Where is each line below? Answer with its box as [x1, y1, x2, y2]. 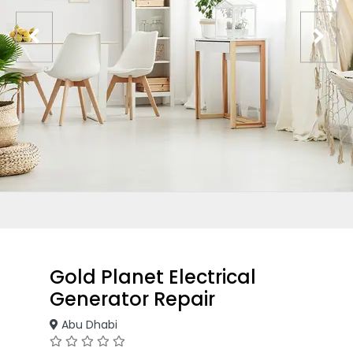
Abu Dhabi [58, 317, 117, 333]
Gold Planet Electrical [50, 264, 256, 290]
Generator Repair [50, 286, 215, 312]
